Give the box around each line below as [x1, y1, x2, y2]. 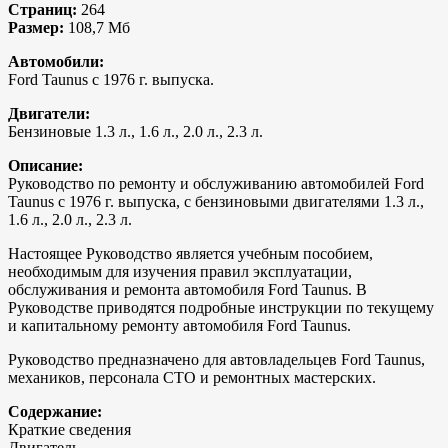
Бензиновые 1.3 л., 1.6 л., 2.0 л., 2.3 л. [8, 122, 263, 140]
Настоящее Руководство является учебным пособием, [8, 244, 373, 262]
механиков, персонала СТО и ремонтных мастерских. [8, 368, 376, 386]
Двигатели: [8, 104, 90, 122]
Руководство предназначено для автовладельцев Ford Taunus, [8, 350, 425, 368]
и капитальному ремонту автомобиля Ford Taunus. [8, 316, 351, 334]
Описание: [8, 156, 83, 174]
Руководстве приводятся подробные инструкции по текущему [8, 298, 434, 316]
